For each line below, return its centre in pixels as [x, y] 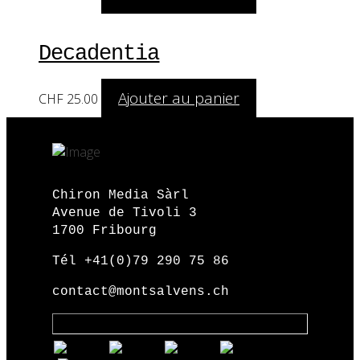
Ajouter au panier [178, 98]
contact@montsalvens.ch [140, 291]
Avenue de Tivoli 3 [124, 213]
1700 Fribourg [104, 230]
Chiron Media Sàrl [120, 195]
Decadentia [99, 53]
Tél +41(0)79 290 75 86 [140, 261]
